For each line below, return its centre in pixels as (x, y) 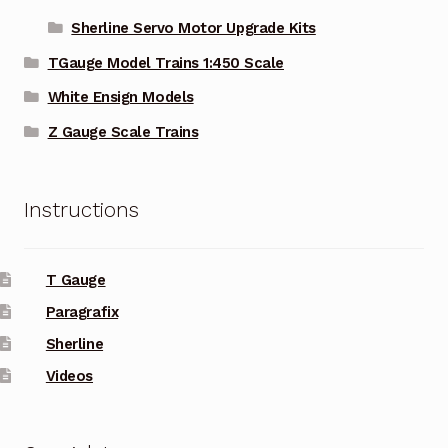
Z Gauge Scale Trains (123, 132)
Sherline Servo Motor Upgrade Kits (193, 28)
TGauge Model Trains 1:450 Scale (165, 62)
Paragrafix (82, 311)
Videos (69, 375)
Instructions (81, 209)
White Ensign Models (120, 97)
